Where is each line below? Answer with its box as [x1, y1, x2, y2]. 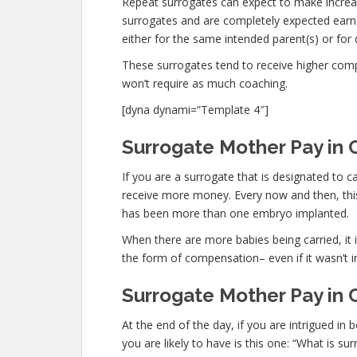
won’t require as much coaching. [122, 76, 288, 91]
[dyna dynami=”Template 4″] [122, 102, 269, 117]
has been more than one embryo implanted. [122, 206, 349, 221]
